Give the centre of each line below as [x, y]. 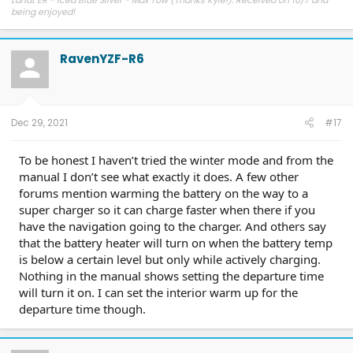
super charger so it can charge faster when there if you [167, 210]
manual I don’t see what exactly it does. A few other [159, 177]
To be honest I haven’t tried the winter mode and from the [176, 160]
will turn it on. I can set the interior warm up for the [158, 293]
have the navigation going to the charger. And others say [173, 227]
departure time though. [82, 309]
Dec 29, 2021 [39, 123]
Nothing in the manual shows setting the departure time [171, 276]
